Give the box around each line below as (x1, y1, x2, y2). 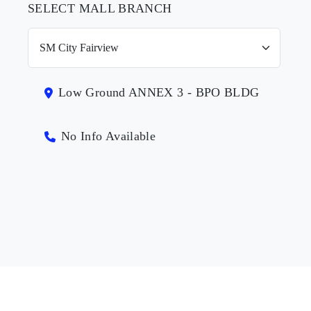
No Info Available (61, 129, 156, 143)
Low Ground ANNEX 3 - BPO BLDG (58, 85, 260, 99)
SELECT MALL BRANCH (28, 1, 172, 15)
